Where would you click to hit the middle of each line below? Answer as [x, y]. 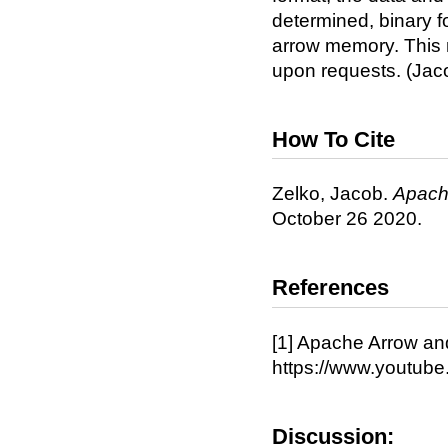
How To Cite [333, 139]
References [330, 288]
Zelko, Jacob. [332, 194]
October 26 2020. [347, 219]
